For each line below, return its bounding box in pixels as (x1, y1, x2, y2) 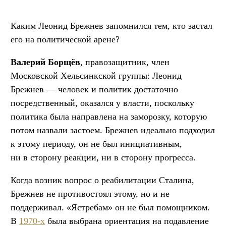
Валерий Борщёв (11, 56, 80, 67)
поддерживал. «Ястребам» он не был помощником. (11, 202, 210, 212)
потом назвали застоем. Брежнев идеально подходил (11, 125, 215, 135)
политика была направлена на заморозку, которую (11, 111, 207, 122)
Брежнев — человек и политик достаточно (11, 84, 178, 94)
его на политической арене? (11, 34, 120, 44)
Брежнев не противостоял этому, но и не (11, 188, 169, 199)
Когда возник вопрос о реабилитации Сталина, (11, 175, 194, 185)
